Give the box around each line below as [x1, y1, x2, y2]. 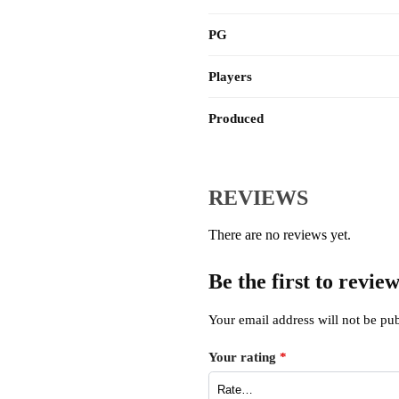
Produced [208, 111, 264, 126]
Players [208, 69, 252, 85]
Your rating [208, 349, 280, 364]
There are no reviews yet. [208, 227, 351, 243]
